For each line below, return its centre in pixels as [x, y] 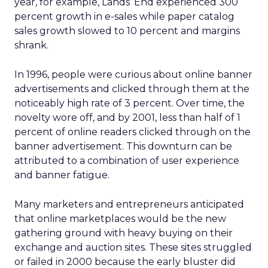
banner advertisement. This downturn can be [123, 146]
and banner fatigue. [62, 175]
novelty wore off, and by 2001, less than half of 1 [127, 118]
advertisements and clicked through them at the [132, 89]
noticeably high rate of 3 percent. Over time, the [130, 103]
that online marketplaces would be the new [120, 219]
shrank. [31, 45]
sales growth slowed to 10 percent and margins [127, 31]
